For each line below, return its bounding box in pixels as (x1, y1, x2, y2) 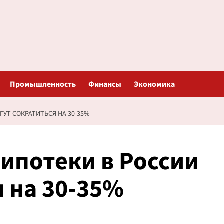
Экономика (133, 79, 175, 90)
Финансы (88, 79, 121, 90)
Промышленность (9, 79, 76, 90)
